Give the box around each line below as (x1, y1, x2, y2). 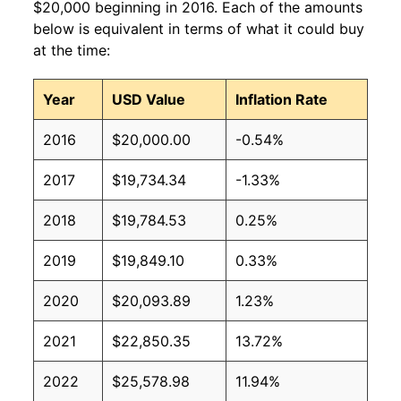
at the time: (33, 41, 110, 60)
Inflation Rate (235, 90, 328, 109)
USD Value (112, 90, 185, 109)
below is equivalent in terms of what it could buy (33, 20, 364, 38)
